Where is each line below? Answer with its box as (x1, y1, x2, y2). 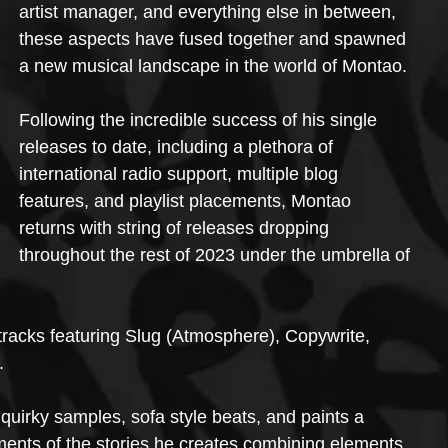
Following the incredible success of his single (19, 110, 382, 130)
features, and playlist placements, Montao (19, 191, 356, 211)
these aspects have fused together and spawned (19, 29, 411, 49)
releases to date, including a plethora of (19, 137, 338, 157)
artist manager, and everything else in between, (19, 2, 401, 22)
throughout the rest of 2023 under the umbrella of (19, 245, 415, 265)
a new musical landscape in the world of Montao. (19, 56, 407, 76)
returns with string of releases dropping (19, 218, 334, 238)
